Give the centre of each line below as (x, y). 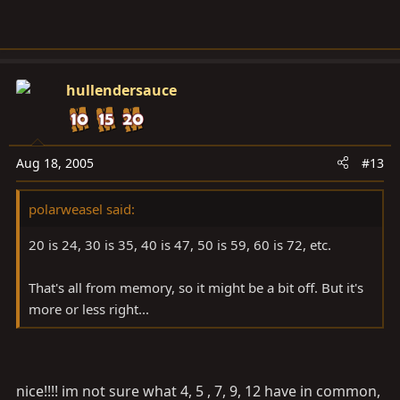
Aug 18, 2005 (55, 162)
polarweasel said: (82, 208)
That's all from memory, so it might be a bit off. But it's (196, 287)
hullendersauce (121, 90)
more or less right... (89, 308)
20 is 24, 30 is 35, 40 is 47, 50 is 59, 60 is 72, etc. (180, 244)
